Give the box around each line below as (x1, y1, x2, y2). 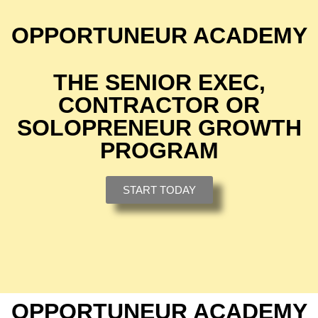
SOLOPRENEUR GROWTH (16, 115, 302, 141)
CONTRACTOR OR (58, 92, 260, 119)
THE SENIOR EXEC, (53, 70, 265, 96)
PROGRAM (99, 138, 219, 164)
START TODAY (122, 184, 196, 197)
